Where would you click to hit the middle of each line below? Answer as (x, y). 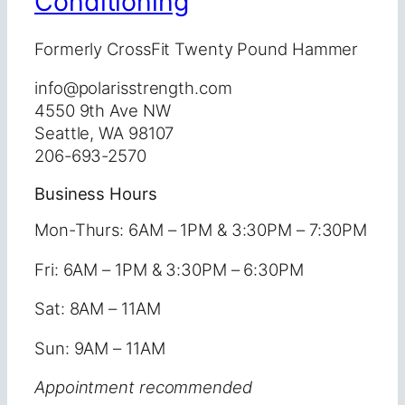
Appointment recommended (143, 387)
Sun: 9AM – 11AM (100, 348)
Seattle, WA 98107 (104, 133)
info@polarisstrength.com (133, 88)
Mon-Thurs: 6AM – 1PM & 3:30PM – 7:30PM (201, 230)
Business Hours (96, 193)
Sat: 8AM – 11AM (98, 309)
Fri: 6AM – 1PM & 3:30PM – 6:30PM (169, 269)
